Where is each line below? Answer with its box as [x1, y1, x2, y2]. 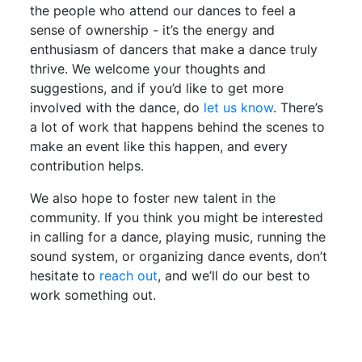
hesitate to [30, 267, 100, 284]
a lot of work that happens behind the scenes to [30, 118, 326, 135]
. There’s [273, 99, 324, 116]
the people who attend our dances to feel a [30, 2, 297, 19]
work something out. [30, 286, 157, 303]
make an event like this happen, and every [30, 137, 288, 154]
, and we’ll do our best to [158, 267, 311, 284]
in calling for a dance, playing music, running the [30, 228, 326, 245]
